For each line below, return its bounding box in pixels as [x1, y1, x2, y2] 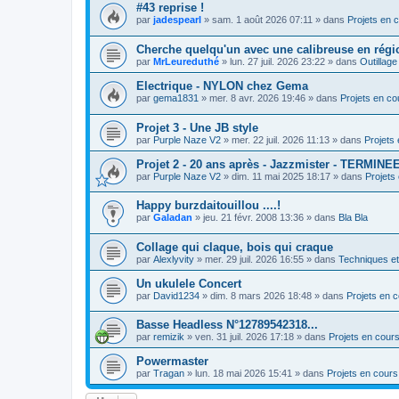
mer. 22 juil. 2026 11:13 [232, 134, 330, 145]
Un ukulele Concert [136, 276, 241, 290]
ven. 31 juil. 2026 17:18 [195, 331, 294, 343]
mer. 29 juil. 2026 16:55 [205, 253, 304, 265]
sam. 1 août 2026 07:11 [212, 14, 313, 26]
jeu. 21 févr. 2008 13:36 [203, 212, 304, 224]
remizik [153, 331, 184, 343]
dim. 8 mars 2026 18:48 [210, 289, 312, 301]
